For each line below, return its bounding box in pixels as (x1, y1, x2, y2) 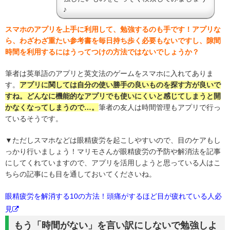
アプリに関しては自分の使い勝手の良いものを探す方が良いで (20, 81, 221, 89)
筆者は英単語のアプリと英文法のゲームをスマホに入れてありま (5, 69, 214, 78)
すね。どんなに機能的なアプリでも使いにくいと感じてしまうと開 (5, 92, 221, 101)
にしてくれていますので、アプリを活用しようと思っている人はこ (5, 159, 221, 167)
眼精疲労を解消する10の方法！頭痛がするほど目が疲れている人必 (5, 192, 222, 201)
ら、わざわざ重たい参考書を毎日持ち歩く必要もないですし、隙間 (5, 36, 221, 45)
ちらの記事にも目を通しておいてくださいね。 (5, 170, 156, 179)
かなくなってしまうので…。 (5, 103, 99, 112)
